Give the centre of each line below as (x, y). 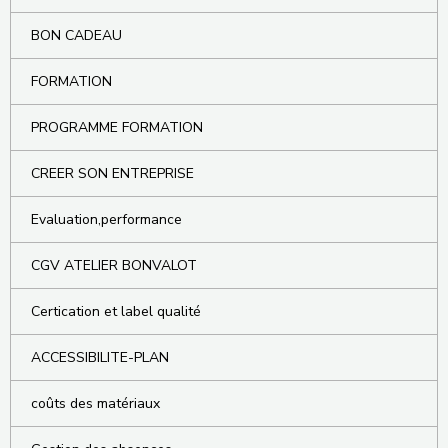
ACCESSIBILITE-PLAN (100, 358)
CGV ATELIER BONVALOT (114, 266)
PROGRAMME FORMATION (117, 128)
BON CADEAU (76, 36)
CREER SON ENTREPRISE (112, 174)
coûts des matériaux (95, 404)
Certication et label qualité (116, 312)
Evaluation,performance (106, 220)
